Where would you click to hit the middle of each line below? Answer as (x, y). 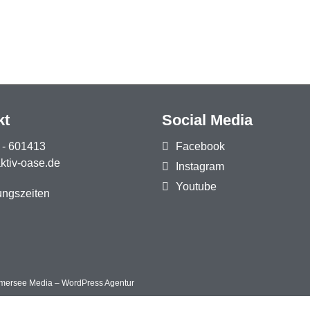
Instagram (200, 166)
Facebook (200, 146)
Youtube (196, 186)
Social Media (207, 120)
